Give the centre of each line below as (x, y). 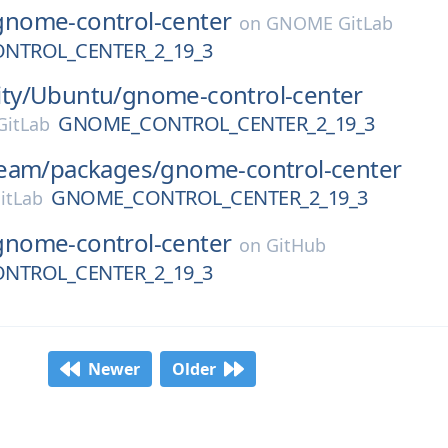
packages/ (105, 168)
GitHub (296, 245)
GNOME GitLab (330, 23)
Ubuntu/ (76, 94)
